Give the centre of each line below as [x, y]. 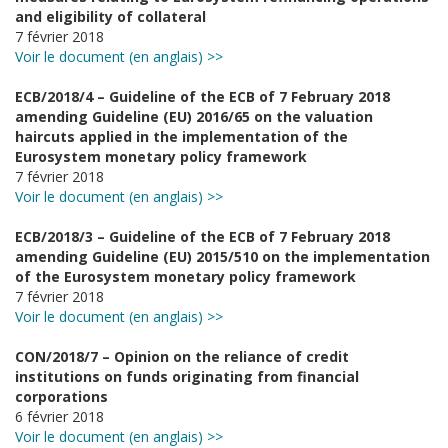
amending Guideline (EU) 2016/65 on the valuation [194, 116]
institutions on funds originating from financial [187, 376]
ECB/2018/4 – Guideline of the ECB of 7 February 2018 [202, 96]
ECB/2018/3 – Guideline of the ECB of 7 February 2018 [202, 236]
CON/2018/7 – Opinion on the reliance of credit [182, 356]
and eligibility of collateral [110, 16]
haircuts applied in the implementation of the [181, 136]
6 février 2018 [59, 416]
